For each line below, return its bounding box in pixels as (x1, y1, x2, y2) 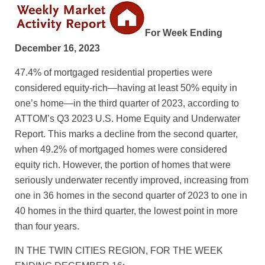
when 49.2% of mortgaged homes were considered (15, 144, 227, 155)
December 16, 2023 (15, 43, 100, 54)
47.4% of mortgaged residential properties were (15, 67, 212, 78)
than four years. (15, 221, 79, 232)
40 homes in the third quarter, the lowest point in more (15, 206, 238, 216)
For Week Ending (145, 28, 222, 38)
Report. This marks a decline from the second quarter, (15, 129, 238, 140)
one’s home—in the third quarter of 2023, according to (15, 98, 239, 109)
